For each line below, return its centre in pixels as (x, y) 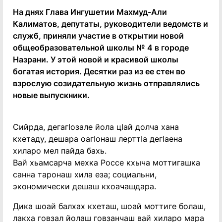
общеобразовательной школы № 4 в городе (101, 48)
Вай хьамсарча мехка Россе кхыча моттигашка (107, 163)
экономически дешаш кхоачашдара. (84, 186)
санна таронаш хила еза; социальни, (85, 174)
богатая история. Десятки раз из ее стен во (99, 71)
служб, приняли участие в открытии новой (98, 36)
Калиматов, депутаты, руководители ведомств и (111, 24)
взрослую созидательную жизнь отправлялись (106, 83)
